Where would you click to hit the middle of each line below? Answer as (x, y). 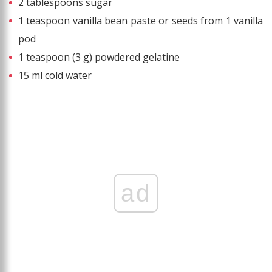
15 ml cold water (55, 76)
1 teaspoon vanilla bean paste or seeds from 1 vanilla (141, 21)
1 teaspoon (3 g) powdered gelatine (99, 57)
